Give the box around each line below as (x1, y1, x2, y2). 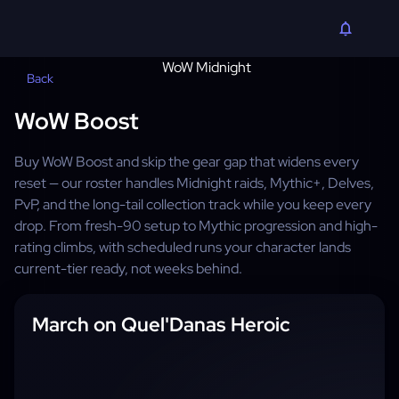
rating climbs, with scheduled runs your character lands (14, 238, 351, 256)
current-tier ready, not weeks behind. (14, 259, 242, 278)
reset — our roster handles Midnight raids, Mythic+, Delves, (14, 174, 374, 192)
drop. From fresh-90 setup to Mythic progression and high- (14, 216, 378, 235)
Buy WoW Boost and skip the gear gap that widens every (14, 152, 359, 171)
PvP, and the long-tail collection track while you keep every (14, 195, 371, 214)
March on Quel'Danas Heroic (32, 312, 290, 338)
